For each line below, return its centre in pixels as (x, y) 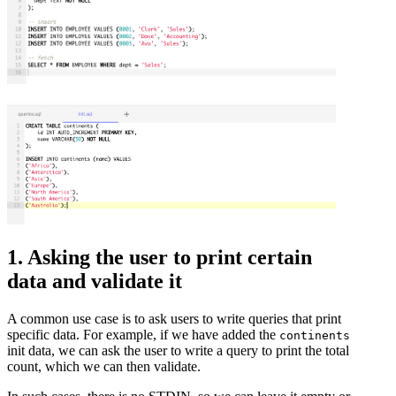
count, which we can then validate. (104, 366)
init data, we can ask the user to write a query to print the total (178, 350)
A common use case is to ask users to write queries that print (174, 318)
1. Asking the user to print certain (160, 257)
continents (315, 335)
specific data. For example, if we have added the (143, 334)
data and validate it (95, 281)
